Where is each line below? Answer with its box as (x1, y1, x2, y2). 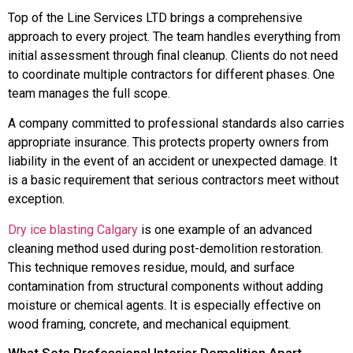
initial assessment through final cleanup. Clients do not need (8, 47, 338, 63)
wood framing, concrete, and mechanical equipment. (8, 316, 291, 332)
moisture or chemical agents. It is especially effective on (8, 297, 321, 313)
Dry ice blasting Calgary (8, 221, 138, 237)
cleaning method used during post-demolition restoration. (8, 240, 323, 256)
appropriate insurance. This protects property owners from (8, 135, 329, 150)
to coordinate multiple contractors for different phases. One (8, 66, 335, 82)
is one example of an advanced (138, 221, 312, 237)
